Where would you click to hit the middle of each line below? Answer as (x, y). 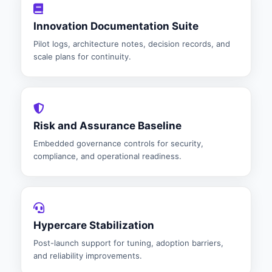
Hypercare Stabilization (94, 225)
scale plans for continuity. (82, 56)
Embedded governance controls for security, (118, 143)
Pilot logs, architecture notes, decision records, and (132, 44)
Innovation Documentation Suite (116, 26)
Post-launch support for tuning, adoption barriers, (128, 243)
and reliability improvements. (88, 256)
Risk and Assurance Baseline (107, 126)
